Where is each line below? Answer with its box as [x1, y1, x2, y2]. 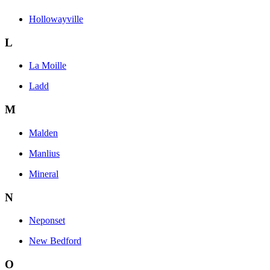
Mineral [29, 168, 58, 179]
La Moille [29, 60, 66, 71]
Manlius [29, 148, 60, 159]
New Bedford [29, 236, 81, 246]
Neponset [29, 215, 65, 226]
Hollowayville [29, 13, 83, 24]
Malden [29, 127, 58, 138]
